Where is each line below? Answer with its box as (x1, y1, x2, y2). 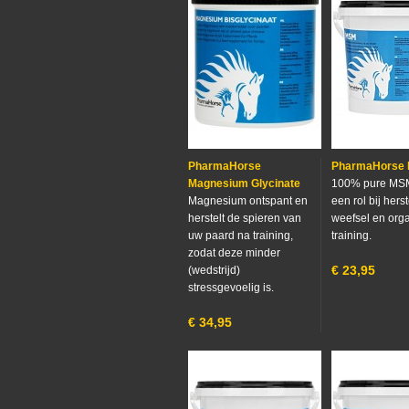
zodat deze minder (188, 246, 280, 259)
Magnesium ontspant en (188, 194, 308, 207)
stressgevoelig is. (188, 281, 274, 294)
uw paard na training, (188, 229, 293, 242)
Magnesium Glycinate (188, 177, 300, 190)
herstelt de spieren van (188, 212, 301, 225)
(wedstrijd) (188, 264, 240, 277)
